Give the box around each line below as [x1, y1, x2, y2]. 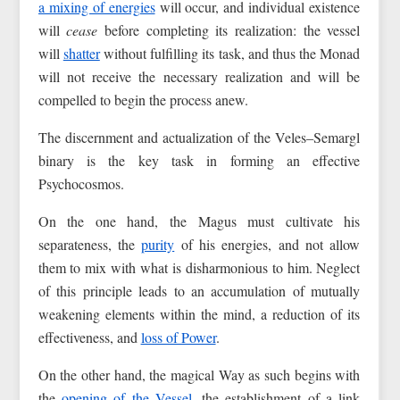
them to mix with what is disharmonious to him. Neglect [37, 258, 361, 278]
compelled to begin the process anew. [37, 90, 248, 110]
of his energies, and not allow [174, 235, 361, 254]
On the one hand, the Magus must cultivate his [37, 212, 361, 231]
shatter [62, 44, 100, 63]
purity [141, 235, 175, 254]
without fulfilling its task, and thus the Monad [99, 44, 361, 63]
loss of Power [140, 328, 216, 347]
